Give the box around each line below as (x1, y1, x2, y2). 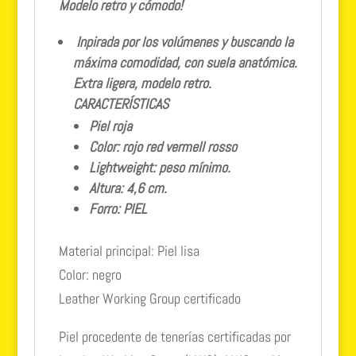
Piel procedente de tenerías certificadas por (58, 327, 291, 346)
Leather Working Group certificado (58, 288, 241, 308)
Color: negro (58, 265, 122, 284)
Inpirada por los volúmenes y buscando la (75, 32, 293, 51)
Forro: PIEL (88, 199, 147, 218)
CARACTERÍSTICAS (72, 94, 168, 113)
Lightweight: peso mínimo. (88, 157, 230, 176)
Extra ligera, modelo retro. (72, 73, 211, 92)
